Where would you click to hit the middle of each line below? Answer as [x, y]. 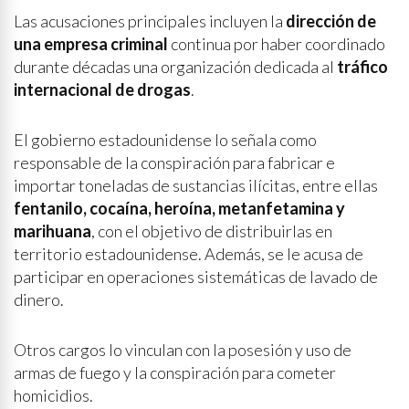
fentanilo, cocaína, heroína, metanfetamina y [179, 208]
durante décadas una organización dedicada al [175, 67]
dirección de [331, 21]
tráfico [362, 67]
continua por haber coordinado [277, 44]
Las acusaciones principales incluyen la [150, 21]
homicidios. [53, 395]
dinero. [39, 299]
